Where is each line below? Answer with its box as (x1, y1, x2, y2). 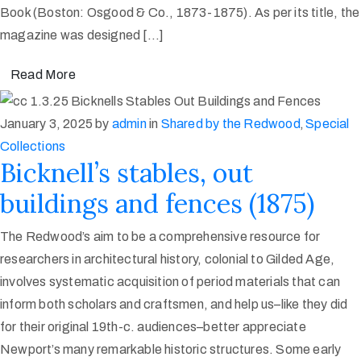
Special (305, 117, 350, 131)
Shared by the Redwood (160, 117, 301, 131)
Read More (10, 67, 76, 81)
